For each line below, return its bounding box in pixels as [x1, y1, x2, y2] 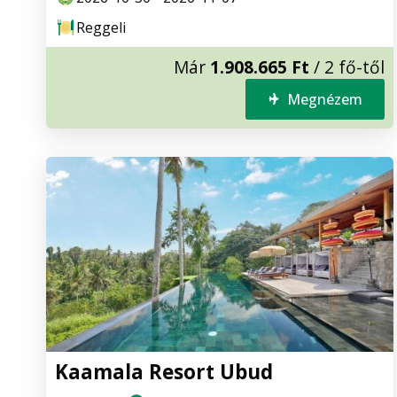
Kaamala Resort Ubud [55, 358, 273, 386]
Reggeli [76, 17, 126, 37]
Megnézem [287, 89, 362, 109]
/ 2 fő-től [309, 54, 385, 79]
